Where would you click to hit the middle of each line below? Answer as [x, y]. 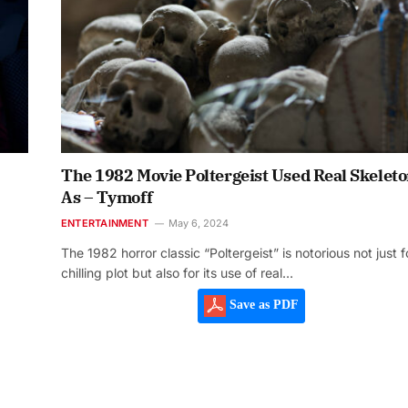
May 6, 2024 [198, 224]
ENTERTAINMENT [105, 224]
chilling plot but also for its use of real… [177, 273]
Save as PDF [262, 305]
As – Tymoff [107, 198]
